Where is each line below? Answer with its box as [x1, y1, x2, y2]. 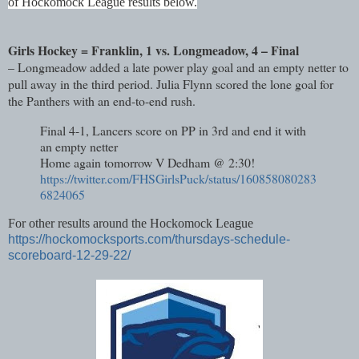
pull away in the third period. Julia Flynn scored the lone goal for [8, 75, 333, 93]
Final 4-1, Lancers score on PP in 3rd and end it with [40, 122, 306, 139]
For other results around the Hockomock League [8, 216, 256, 230]
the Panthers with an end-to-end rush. [8, 92, 196, 110]
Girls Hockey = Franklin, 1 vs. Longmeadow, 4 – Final [8, 41, 303, 60]
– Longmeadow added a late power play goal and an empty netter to [8, 58, 349, 76]
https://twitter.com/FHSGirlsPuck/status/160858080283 [40, 170, 317, 188]
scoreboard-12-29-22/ [8, 248, 131, 262]
